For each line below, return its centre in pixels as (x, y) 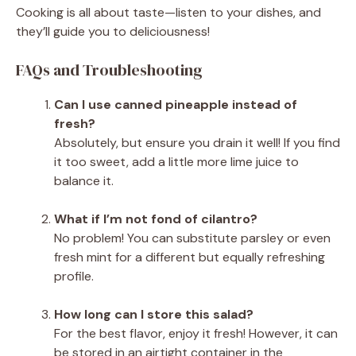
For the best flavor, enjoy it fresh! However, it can (196, 333)
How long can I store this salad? (154, 314)
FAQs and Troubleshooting (109, 70)
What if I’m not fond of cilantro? (156, 219)
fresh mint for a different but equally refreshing (190, 257)
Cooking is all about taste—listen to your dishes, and (168, 12)
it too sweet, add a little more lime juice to (176, 161)
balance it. (84, 180)
